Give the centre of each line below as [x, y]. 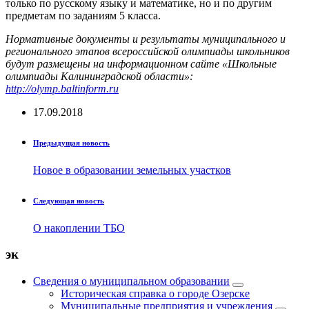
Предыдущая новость [71, 142]
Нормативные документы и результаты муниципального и [146, 39]
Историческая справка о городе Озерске [155, 294]
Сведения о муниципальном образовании [131, 281]
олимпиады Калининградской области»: [99, 76]
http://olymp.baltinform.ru [62, 88]
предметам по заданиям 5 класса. [83, 15]
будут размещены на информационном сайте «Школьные [141, 63]
